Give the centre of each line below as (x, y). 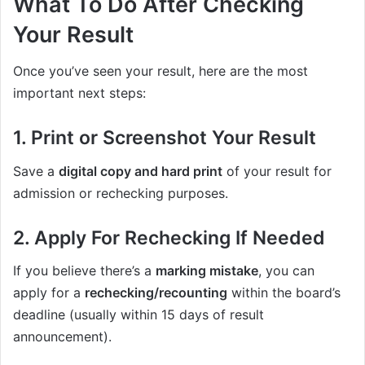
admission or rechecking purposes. (121, 193)
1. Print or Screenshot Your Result (165, 138)
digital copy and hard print (141, 171)
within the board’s (284, 293)
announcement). (62, 337)
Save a (36, 171)
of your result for (277, 171)
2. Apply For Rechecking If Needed (169, 237)
